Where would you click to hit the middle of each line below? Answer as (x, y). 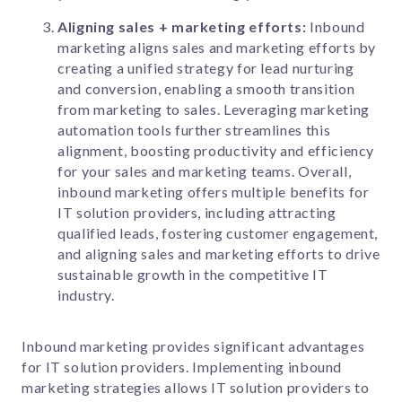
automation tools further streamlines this (194, 130)
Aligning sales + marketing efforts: (184, 26)
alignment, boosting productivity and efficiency (216, 150)
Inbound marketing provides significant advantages (193, 345)
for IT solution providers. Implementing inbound (182, 366)
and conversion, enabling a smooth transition (206, 88)
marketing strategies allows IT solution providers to (196, 387)
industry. (86, 295)
